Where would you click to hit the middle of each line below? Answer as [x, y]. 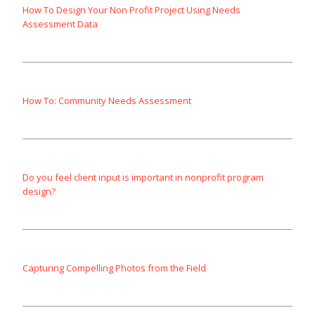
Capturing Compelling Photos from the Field [114, 268]
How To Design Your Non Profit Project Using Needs [131, 10]
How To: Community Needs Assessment [107, 101]
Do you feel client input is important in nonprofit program [143, 178]
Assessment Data [60, 24]
